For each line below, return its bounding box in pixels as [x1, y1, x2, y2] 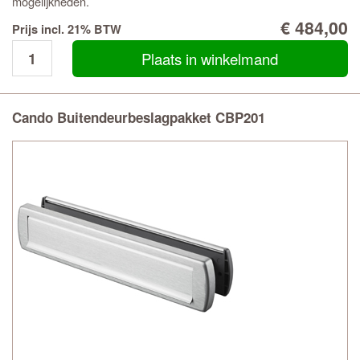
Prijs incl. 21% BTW [12, 21, 121, 38]
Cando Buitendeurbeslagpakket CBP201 [12, 108, 265, 127]
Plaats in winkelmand [141, 48, 279, 69]
